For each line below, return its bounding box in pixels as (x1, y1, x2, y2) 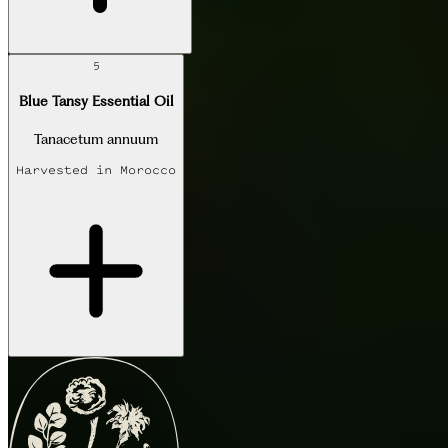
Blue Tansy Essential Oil (18, 91, 174, 109)
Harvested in (16, 161, 120, 178)
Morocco (120, 161, 176, 178)
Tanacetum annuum (34, 129, 158, 147)
